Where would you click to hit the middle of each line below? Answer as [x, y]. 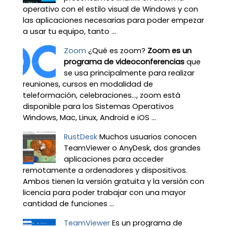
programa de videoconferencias [124, 62]
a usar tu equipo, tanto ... [69, 32]
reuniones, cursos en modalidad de [88, 84]
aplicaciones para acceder [113, 159]
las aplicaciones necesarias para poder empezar [113, 21]
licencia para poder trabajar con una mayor [104, 193]
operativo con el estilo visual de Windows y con [110, 9]
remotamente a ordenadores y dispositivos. [105, 171]
